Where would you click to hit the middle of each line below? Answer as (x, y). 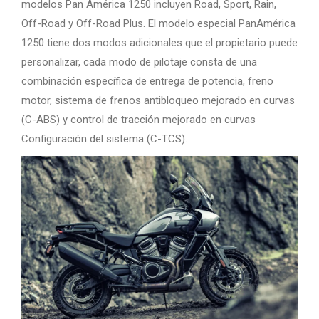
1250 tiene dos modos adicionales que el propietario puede (159, 42)
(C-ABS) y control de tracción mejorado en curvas (138, 119)
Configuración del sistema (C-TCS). (104, 138)
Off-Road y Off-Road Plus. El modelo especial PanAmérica (158, 23)
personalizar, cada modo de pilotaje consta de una (139, 62)
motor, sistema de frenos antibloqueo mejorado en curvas (158, 100)
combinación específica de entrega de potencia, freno (147, 81)
